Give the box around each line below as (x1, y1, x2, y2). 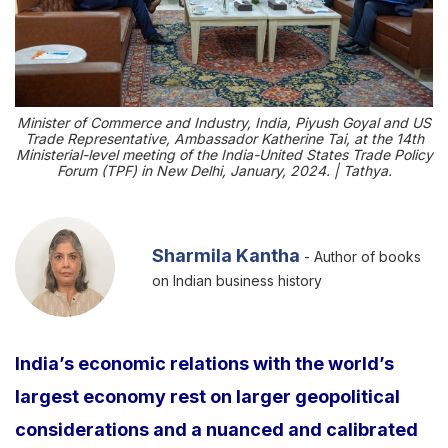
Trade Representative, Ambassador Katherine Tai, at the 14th (24, 130, 424, 148)
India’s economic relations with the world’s (15, 353, 394, 375)
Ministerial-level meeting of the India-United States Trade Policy (15, 146, 433, 164)
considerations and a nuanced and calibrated (15, 419, 418, 441)
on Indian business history (151, 272, 322, 290)
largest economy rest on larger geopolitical (15, 386, 400, 408)
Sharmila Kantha (151, 245, 300, 267)
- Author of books (299, 248, 421, 266)
